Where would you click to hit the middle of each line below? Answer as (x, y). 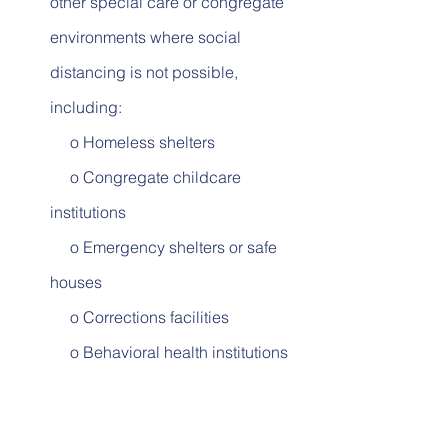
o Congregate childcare (60, 177)
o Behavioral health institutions (179, 352)
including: (86, 107)
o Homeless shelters (162, 142)
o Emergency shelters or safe (60, 247)
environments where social (147, 37)
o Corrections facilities (169, 317)
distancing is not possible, (146, 72)
